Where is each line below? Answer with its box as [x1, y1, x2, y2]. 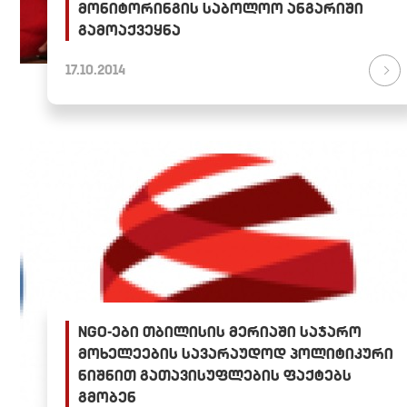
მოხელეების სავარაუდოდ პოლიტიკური [78, 344, 393, 363]
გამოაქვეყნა [78, 21, 181, 40]
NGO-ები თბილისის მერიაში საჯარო [78, 323, 362, 342]
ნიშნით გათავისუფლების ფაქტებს [78, 366, 352, 385]
